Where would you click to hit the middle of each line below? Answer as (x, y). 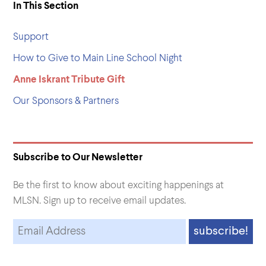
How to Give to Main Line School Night (98, 58)
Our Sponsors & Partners (66, 101)
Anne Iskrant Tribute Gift (69, 80)
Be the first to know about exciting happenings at (119, 185)
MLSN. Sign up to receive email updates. (100, 201)
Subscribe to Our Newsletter (78, 157)
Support (31, 37)
